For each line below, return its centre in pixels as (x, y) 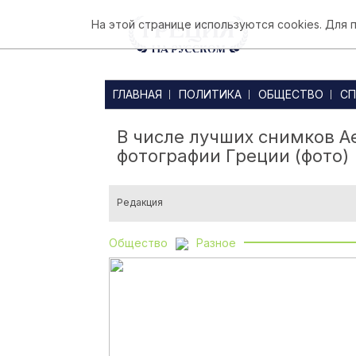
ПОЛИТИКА (210, 94)
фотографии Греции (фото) (233, 156)
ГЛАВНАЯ (137, 94)
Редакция (140, 202)
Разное (216, 243)
